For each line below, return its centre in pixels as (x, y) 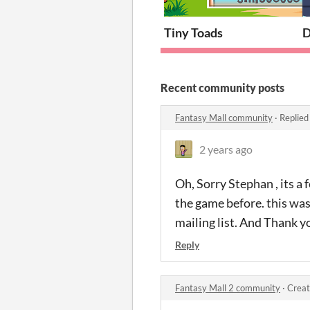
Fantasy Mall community (224, 117)
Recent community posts (222, 87)
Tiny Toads (193, 32)
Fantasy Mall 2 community (228, 288)
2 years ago (226, 149)
